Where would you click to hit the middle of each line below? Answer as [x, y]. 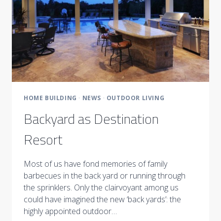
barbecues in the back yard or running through [105, 176]
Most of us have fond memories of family [95, 164]
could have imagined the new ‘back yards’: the [102, 200]
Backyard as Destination [91, 119]
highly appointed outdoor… [70, 211]
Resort [43, 140]
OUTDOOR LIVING [135, 98]
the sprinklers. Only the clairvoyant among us [101, 188]
